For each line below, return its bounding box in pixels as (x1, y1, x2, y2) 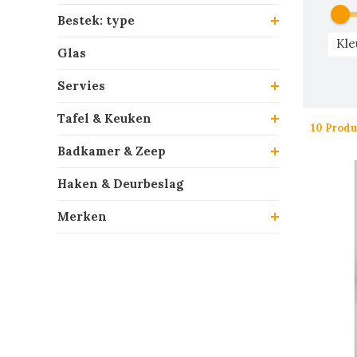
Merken (57, 209, 107, 224)
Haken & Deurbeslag (57, 176, 183, 191)
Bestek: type (57, 13, 135, 28)
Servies (57, 78, 105, 93)
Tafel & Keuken (57, 111, 151, 126)
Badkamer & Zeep (57, 143, 166, 159)
